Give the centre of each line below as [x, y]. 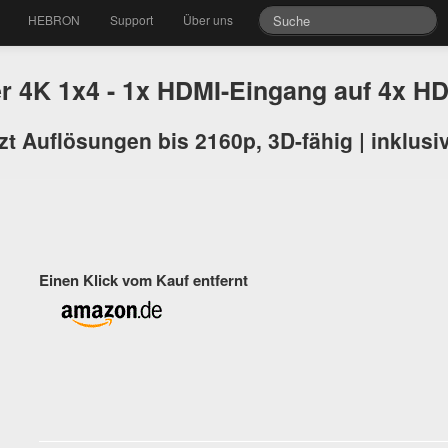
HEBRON [54, 19]
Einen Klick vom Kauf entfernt [143, 280]
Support [132, 19]
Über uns [208, 19]
